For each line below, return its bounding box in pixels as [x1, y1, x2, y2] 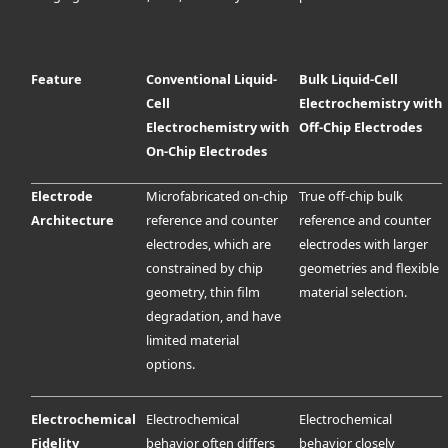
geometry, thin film [146, 283, 261, 302]
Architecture [31, 211, 115, 230]
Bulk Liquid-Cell [299, 70, 399, 89]
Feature [31, 70, 83, 89]
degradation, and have [146, 307, 282, 326]
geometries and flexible [299, 259, 440, 278]
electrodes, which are [146, 235, 272, 254]
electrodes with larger [299, 235, 429, 254]
